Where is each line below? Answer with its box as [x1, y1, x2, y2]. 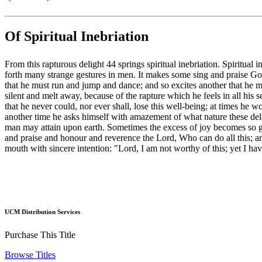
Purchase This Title [5, 229, 75, 240]
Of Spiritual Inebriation [5, 29, 149, 44]
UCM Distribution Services [5, 208, 80, 216]
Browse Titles [5, 249, 56, 260]
